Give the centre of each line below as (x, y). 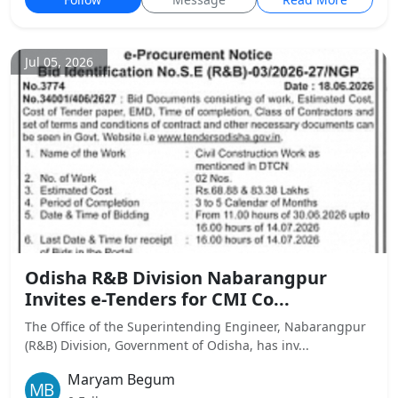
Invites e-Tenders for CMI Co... (157, 299)
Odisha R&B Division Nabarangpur (176, 278)
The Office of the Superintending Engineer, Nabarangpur (195, 326)
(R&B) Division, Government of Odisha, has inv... (167, 345)
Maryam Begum (121, 379)
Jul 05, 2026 (59, 62)
